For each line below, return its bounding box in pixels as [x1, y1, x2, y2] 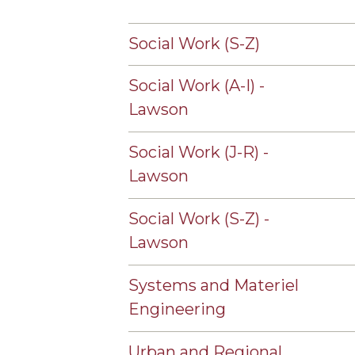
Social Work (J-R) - [128, 143, 269, 162]
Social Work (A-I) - [128, 76, 265, 95]
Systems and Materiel [128, 276, 299, 295]
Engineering [128, 300, 226, 319]
